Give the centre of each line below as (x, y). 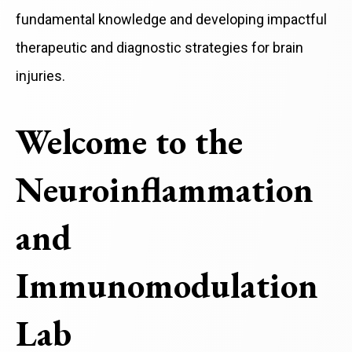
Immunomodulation (167, 286)
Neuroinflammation (165, 190)
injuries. (40, 76)
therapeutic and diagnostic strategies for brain (159, 48)
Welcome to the (129, 142)
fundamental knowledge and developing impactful (171, 20)
